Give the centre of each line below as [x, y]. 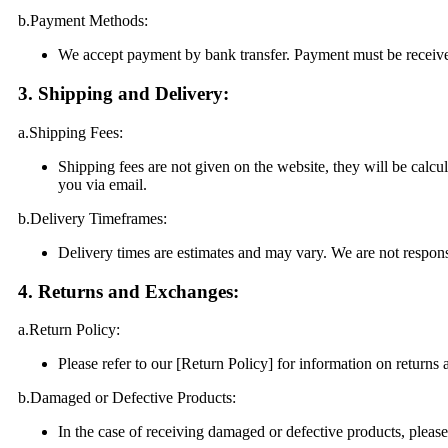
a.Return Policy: [69, 330]
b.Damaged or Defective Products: [127, 398]
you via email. [102, 184]
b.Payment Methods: [83, 21]
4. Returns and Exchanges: [128, 291]
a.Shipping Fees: [70, 132]
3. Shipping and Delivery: [123, 94]
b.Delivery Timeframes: [92, 218]
